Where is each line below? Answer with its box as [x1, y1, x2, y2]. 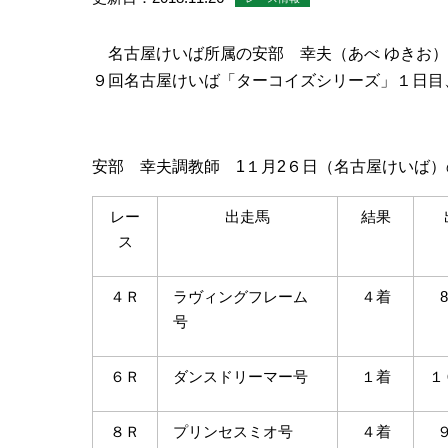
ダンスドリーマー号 [173, 368, 308, 385]
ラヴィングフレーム [173, 288, 308, 305]
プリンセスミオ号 [173, 423, 293, 440]
